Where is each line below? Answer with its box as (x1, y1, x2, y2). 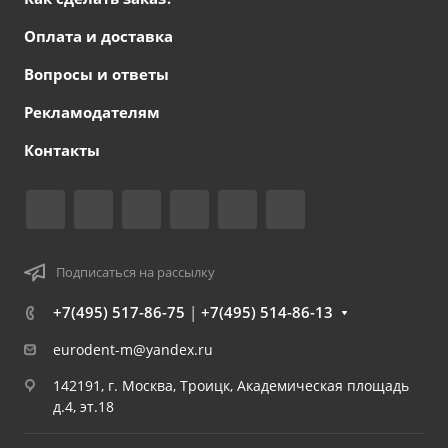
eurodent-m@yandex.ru (53, 340, 213, 360)
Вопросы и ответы (24, 64, 169, 85)
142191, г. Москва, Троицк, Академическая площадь (53, 376, 409, 396)
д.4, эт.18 (53, 397, 114, 417)
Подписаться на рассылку (56, 262, 215, 281)
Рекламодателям (24, 102, 160, 123)
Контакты (24, 140, 100, 161)
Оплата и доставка (24, 26, 173, 47)
